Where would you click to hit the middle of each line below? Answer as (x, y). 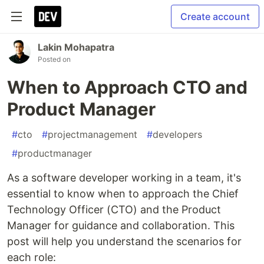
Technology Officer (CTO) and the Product (114, 209)
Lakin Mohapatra (76, 47)
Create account (215, 16)
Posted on (54, 59)
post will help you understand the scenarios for (124, 241)
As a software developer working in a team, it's (124, 178)
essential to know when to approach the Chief (123, 194)
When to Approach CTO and (127, 87)
